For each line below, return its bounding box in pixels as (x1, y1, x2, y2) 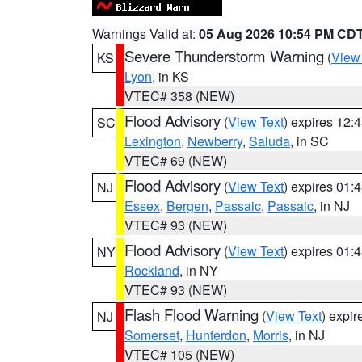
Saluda (249, 132, 290, 150)
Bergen (166, 196, 208, 215)
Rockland (124, 261, 179, 280)
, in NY (179, 261, 218, 280)
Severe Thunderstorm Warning (124, 45, 324, 66)
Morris (253, 326, 288, 344)
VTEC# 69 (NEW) (124, 151, 227, 170)
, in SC (290, 132, 329, 150)
